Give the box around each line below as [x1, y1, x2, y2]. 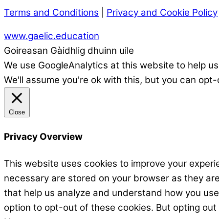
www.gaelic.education [4, 30, 99, 42]
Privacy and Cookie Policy [107, 6, 218, 18]
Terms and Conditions [4, 6, 99, 18]
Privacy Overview [4, 131, 83, 143]
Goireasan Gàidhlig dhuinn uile [4, 45, 134, 57]
